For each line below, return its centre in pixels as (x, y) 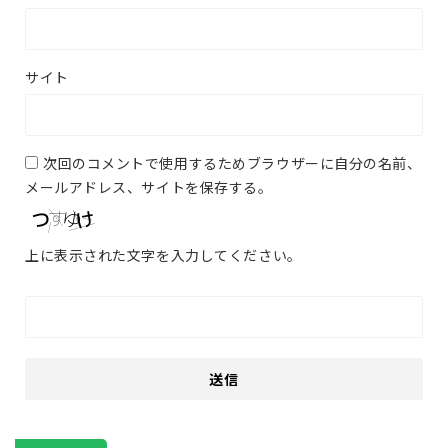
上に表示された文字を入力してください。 (163, 254)
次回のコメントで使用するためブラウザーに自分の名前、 (232, 162)
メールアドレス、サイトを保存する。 (149, 186)
